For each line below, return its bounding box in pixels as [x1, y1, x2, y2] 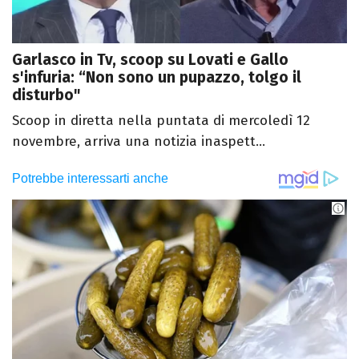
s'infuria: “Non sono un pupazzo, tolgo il [12, 68, 301, 87]
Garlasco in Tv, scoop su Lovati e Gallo [12, 50, 288, 70]
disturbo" [12, 86, 80, 105]
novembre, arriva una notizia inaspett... [12, 133, 265, 151]
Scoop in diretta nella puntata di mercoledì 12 [12, 112, 310, 130]
